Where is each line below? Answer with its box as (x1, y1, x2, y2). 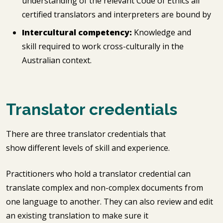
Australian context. (22, 55, 94, 66)
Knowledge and (132, 27, 191, 38)
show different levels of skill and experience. (6, 142, 172, 153)
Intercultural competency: (22, 27, 132, 38)
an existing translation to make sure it (6, 210, 148, 221)
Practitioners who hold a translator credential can (6, 168, 191, 179)
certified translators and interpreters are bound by (22, 9, 213, 20)
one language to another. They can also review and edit (6, 196, 213, 207)
